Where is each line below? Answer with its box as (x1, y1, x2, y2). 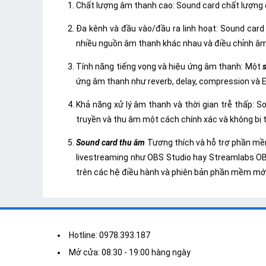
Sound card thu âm (76, 138, 147, 148)
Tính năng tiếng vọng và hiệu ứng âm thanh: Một (76, 62, 262, 72)
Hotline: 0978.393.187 (69, 230, 150, 240)
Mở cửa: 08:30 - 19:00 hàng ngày (69, 247, 191, 257)
